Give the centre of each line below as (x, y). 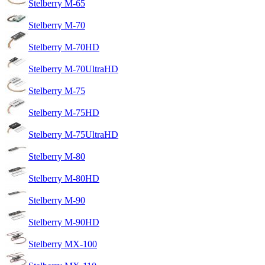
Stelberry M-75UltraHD (73, 134)
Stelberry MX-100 (63, 244)
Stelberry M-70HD (64, 47)
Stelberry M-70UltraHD (73, 69)
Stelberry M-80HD (64, 178)
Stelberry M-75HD (64, 112)
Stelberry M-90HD (64, 222)
